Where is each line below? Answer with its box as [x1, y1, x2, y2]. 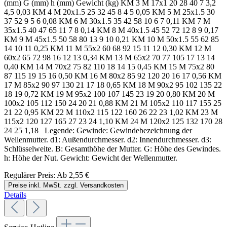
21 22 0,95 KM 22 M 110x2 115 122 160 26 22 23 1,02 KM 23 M [4, 108, 218, 117]
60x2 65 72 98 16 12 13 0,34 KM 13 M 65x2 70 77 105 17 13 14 [4, 53, 215, 62]
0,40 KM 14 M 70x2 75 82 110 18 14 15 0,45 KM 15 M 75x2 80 [4, 62, 214, 71]
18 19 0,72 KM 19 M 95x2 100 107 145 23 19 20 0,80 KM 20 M [4, 90, 215, 99]
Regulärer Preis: [4, 171, 57, 180]
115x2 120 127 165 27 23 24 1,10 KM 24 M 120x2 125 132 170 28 [4, 117, 222, 126]
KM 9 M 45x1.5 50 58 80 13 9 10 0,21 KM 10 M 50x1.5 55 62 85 [4, 35, 219, 44]
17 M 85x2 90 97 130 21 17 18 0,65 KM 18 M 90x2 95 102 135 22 [4, 81, 222, 90]
